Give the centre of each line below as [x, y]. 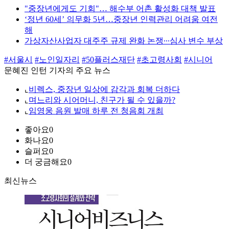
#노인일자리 [57, 60]
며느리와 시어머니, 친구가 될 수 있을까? [102, 100]
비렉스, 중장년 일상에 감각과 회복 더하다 [104, 89]
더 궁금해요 [46, 162]
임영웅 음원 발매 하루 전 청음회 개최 [96, 111]
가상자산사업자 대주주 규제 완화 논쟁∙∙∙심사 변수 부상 [124, 41]
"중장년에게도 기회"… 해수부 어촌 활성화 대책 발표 [120, 9]
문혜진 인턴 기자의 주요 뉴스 [57, 71]
